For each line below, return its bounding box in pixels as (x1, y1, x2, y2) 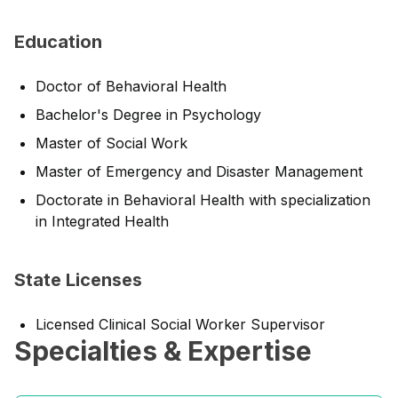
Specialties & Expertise (14, 335, 312, 367)
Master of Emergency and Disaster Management (36, 163, 362, 180)
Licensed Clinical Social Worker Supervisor (36, 315, 325, 333)
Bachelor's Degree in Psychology (36, 106, 261, 123)
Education (14, 31, 102, 52)
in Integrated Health (36, 212, 169, 230)
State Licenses (14, 269, 142, 291)
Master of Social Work (36, 134, 187, 152)
